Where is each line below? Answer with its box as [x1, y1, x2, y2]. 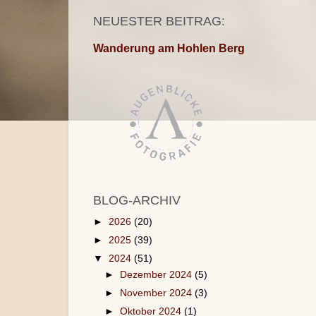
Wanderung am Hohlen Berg [93, 42, 245, 54]
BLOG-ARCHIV [93, 193, 181, 207]
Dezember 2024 [120, 269, 195, 281]
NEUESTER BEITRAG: [93, 13, 225, 28]
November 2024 [120, 288, 195, 299]
